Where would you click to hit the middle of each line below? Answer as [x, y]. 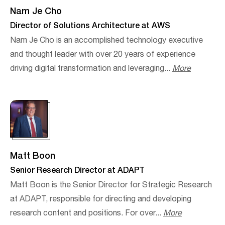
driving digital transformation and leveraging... [91, 68]
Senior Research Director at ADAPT [77, 169]
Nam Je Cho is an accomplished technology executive [106, 40]
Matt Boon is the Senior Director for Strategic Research [111, 185]
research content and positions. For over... [87, 213]
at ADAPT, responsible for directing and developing [101, 199]
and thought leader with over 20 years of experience [103, 54]
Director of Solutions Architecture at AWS [90, 25]
